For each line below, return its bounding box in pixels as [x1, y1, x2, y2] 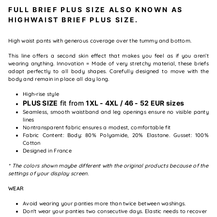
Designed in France [23, 147, 72, 154]
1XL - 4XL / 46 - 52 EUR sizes [86, 98, 185, 107]
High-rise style [23, 90, 60, 97]
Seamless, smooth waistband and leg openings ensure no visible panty [23, 108, 209, 115]
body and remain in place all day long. [8, 75, 109, 82]
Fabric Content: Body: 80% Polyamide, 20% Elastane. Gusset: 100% [23, 131, 209, 139]
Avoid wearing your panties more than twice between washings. [23, 200, 186, 207]
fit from [58, 98, 86, 107]
